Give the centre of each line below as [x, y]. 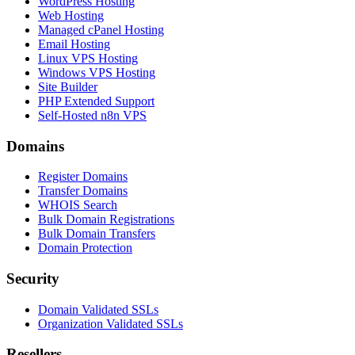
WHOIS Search [78, 205]
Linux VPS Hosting [88, 58]
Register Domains [83, 177]
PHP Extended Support [96, 101]
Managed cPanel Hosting [101, 29]
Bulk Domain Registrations [106, 219]
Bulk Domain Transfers [97, 234]
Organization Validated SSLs [111, 323]
